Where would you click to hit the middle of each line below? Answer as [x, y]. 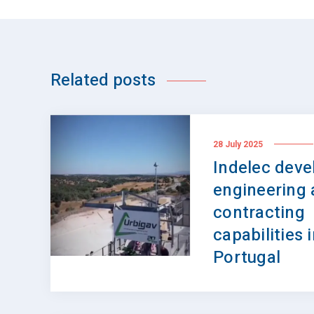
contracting [259, 213]
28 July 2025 [238, 144]
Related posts [103, 81]
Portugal [247, 258]
